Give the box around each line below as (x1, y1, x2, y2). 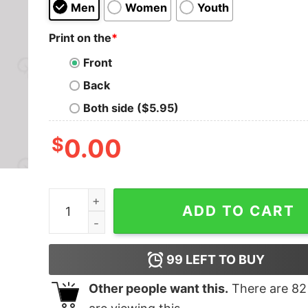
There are (228, 281, 291, 296)
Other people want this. (88, 281, 228, 296)
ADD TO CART (181, 202, 295, 220)
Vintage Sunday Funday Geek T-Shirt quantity (47, 190, 294, 205)
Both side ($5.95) (82, 101, 179, 115)
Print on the (48, 30, 111, 45)
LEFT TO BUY (183, 252, 265, 267)
